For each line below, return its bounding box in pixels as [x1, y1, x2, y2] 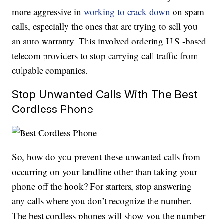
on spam [170, 5, 205, 18]
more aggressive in [12, 5, 84, 18]
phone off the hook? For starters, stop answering [12, 180, 192, 193]
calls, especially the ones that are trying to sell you [12, 20, 198, 33]
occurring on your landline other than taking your [12, 165, 197, 178]
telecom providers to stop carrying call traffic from [12, 49, 198, 62]
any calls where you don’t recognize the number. [12, 195, 192, 207]
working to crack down [84, 5, 171, 18]
